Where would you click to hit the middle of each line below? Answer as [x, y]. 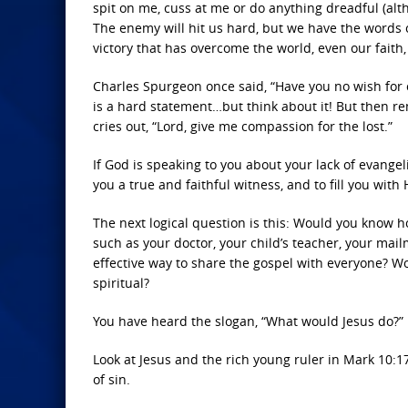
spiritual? [121, 283]
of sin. [112, 379]
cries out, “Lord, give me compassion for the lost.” [243, 126]
